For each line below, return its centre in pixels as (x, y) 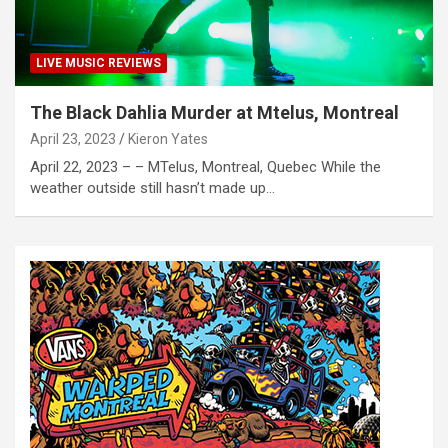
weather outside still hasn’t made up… (152, 187)
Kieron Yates (168, 138)
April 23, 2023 (73, 138)
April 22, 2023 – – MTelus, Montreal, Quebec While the (205, 166)
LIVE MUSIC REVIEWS (98, 62)
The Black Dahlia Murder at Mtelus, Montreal (214, 112)
